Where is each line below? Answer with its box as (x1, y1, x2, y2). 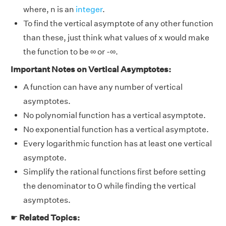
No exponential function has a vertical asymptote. (23, 124, 209, 134)
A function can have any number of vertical (23, 82, 183, 92)
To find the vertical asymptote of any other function (23, 18, 213, 28)
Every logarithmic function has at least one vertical (23, 138, 212, 148)
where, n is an (23, 4, 76, 14)
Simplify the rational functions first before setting (23, 166, 206, 177)
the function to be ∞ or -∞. (23, 46, 118, 56)
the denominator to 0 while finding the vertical (23, 181, 196, 191)
